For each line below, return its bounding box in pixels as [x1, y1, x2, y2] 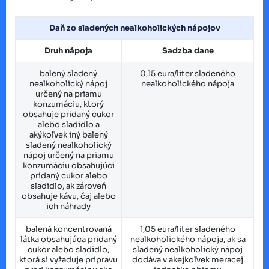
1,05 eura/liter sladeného [140, 223, 235, 234]
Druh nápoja [44, 45, 92, 56]
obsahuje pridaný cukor [23, 109, 114, 119]
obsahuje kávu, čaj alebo [21, 190, 116, 201]
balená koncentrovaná [25, 223, 112, 234]
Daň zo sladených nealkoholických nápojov [49, 22, 220, 33]
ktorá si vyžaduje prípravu [19, 254, 118, 265]
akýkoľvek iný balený [29, 129, 108, 140]
